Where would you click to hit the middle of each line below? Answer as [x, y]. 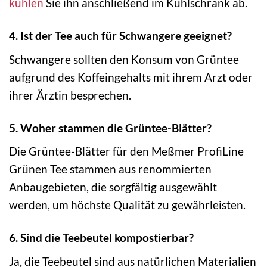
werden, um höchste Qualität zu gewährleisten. [127, 205]
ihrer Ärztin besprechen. [70, 95]
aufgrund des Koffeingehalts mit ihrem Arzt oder [131, 77]
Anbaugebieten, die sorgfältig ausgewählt [113, 187]
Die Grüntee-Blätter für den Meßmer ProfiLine [126, 151]
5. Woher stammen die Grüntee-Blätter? [110, 128]
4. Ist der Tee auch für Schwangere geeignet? [120, 36]
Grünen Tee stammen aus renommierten [110, 169]
